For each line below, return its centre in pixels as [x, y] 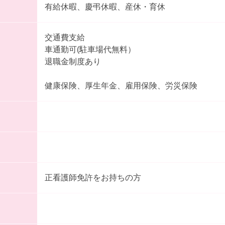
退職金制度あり [73, 62]
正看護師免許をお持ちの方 [93, 178]
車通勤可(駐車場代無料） [90, 50]
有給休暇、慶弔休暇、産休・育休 [105, 7]
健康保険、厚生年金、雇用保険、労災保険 [121, 86]
